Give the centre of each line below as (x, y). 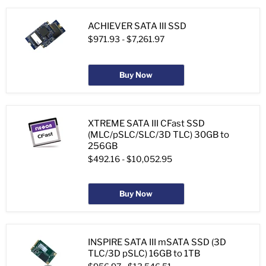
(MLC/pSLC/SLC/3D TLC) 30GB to (159, 135)
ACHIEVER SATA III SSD (137, 26)
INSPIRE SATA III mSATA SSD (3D (157, 243)
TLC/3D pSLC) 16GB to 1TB (144, 254)
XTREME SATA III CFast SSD (146, 124)
